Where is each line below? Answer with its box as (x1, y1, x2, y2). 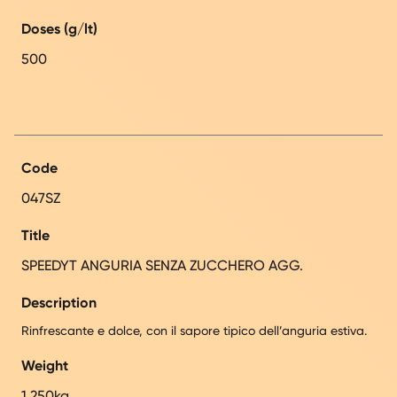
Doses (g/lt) (21, 19, 97, 37)
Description (21, 293, 97, 311)
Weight (21, 356, 68, 374)
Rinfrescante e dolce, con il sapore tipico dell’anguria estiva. (21, 323, 367, 338)
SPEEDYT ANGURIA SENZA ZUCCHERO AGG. (21, 256, 303, 274)
